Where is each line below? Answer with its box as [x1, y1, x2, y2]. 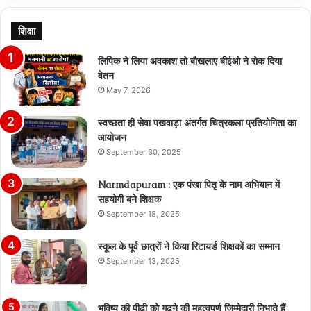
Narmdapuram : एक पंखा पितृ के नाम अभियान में [98, 178, 280, 192]
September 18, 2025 [106, 209, 180, 219]
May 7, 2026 [106, 85, 151, 96]
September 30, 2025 [106, 147, 181, 158]
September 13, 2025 [106, 256, 180, 267]
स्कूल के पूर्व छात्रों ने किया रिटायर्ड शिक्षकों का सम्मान [98, 240, 280, 253]
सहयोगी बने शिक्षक [98, 193, 161, 206]
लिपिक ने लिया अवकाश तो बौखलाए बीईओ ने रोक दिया [98, 55, 282, 68]
